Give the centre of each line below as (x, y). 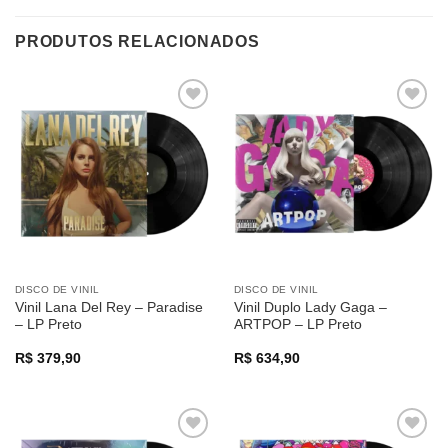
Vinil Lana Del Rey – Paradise (108, 307)
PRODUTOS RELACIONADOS (137, 41)
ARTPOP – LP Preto (297, 324)
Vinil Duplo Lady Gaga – (310, 307)
